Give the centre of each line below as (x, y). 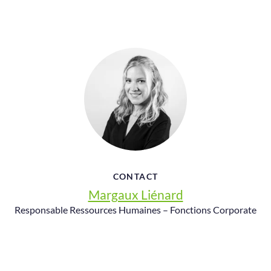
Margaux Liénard (135, 194)
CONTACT (135, 176)
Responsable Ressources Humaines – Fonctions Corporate (135, 210)
